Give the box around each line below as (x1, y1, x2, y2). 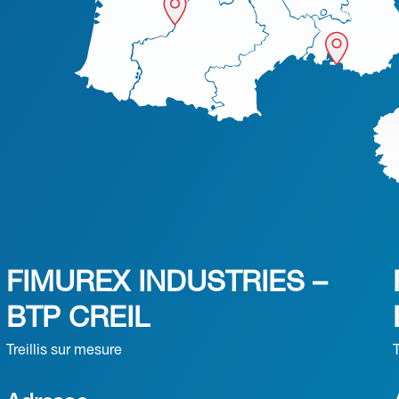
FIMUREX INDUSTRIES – (5, 271, 327, 297)
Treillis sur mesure (5, 345, 122, 357)
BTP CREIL (5, 306, 150, 332)
